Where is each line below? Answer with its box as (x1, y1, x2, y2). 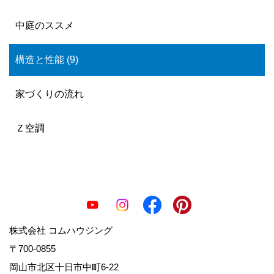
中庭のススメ (15, 20, 74, 31)
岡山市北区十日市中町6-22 (9, 262, 128, 273)
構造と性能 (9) (15, 54, 78, 65)
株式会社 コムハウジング (9, 225, 113, 236)
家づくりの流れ (15, 89, 84, 100)
